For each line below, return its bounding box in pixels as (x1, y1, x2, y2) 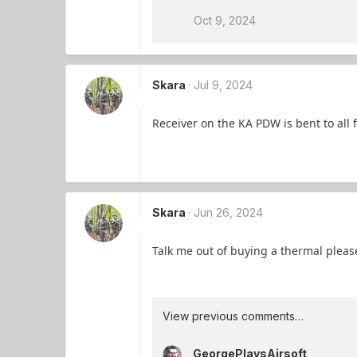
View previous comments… (163, 308, 304, 323)
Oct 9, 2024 (194, 13, 257, 27)
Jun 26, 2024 (194, 205, 264, 219)
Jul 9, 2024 (194, 77, 253, 92)
